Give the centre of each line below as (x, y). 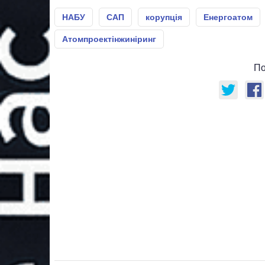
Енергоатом (228, 17)
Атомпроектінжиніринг (109, 39)
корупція (164, 17)
